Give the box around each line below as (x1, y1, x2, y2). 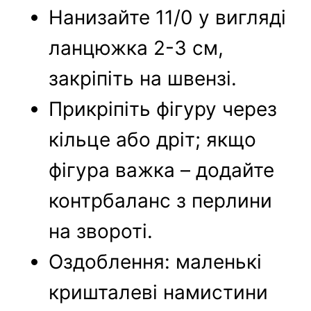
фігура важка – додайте (49, 158, 275, 183)
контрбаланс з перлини (49, 189, 273, 213)
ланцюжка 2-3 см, (49, 36, 224, 60)
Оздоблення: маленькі (49, 250, 262, 274)
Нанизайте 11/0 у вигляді (49, 6, 287, 30)
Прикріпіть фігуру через (49, 97, 278, 121)
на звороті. (49, 219, 153, 244)
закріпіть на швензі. (49, 67, 237, 91)
